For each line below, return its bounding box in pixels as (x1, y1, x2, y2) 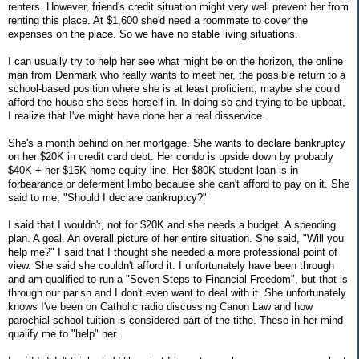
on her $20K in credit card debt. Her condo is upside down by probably (8, 150, 333, 163)
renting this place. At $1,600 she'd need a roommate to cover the (8, 14, 308, 26)
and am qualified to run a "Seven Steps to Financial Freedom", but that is (8, 272, 348, 285)
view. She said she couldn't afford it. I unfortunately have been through (8, 259, 334, 272)
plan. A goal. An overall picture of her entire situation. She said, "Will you (8, 232, 344, 244)
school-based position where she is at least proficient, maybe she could (8, 82, 340, 95)
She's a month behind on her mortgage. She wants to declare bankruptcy (8, 136, 345, 149)
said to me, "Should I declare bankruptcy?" (8, 191, 207, 204)
